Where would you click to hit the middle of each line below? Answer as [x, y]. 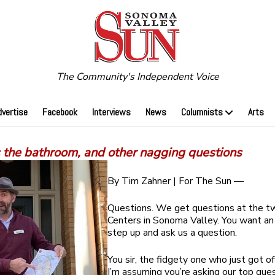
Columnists [202, 112]
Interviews [111, 112]
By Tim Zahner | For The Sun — [176, 181]
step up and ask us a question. [172, 233]
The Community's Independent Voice [137, 77]
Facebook [60, 112]
